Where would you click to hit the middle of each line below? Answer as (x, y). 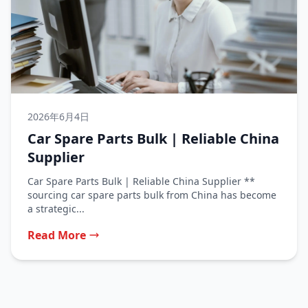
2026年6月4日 (58, 117)
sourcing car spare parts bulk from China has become (152, 195)
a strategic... (56, 209)
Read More (57, 235)
